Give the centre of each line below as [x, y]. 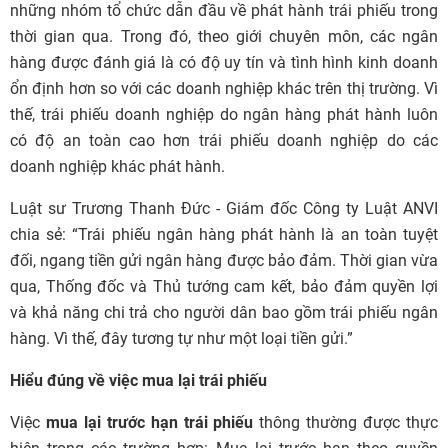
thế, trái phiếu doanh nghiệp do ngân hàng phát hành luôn [224, 115]
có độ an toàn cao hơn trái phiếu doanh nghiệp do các [224, 141]
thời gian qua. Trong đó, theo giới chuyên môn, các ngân [224, 37]
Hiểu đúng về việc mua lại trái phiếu [138, 381]
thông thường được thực [346, 423]
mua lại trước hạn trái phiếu [149, 423]
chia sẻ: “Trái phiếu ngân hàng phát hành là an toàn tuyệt [224, 235]
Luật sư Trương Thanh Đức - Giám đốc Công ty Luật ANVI [224, 209]
